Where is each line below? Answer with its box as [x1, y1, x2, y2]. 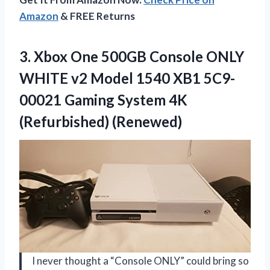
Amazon [19, 10, 58, 23]
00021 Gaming [19, 91, 118, 109]
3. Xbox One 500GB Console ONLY [19, 48, 244, 66]
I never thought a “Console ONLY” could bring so [32, 254, 249, 268]
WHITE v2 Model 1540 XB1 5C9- [19, 69, 235, 87]
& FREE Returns [58, 10, 135, 23]
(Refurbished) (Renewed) [19, 113, 182, 131]
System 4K [118, 91, 187, 109]
